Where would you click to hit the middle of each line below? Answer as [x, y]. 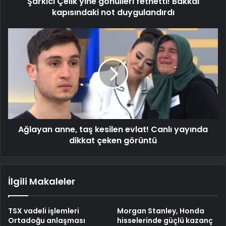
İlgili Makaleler [42, 182]
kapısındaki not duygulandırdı [113, 13]
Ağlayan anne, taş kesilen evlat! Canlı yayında [113, 130]
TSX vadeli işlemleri [44, 211]
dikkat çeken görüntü [113, 141]
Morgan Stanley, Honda [161, 211]
